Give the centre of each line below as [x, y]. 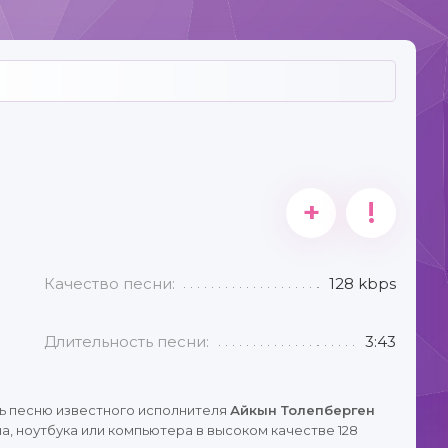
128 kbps [362, 283]
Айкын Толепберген [302, 410]
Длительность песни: [127, 341]
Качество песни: [110, 283]
